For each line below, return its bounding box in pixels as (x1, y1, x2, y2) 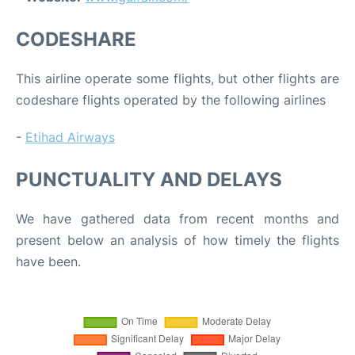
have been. (16, 254, 81, 269)
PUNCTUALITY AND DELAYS (16, 168, 282, 191)
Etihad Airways (25, 129, 115, 145)
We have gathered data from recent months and (16, 211, 339, 227)
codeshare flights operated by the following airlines (16, 92, 326, 108)
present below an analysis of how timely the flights (16, 232, 339, 248)
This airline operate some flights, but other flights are (16, 71, 339, 86)
